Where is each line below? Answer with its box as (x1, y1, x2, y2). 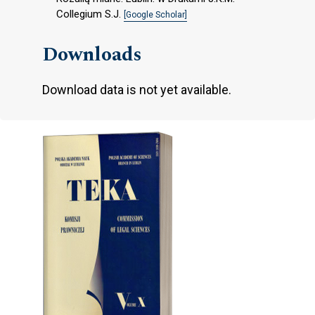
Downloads (42, 39, 142, 70)
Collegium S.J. (56, 7, 124, 20)
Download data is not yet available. (42, 82, 231, 97)
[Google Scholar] (124, 9, 187, 20)
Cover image (20, 115, 132, 146)
